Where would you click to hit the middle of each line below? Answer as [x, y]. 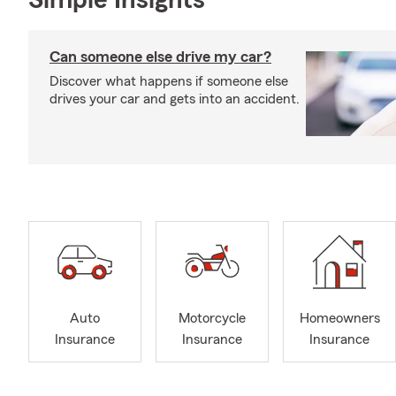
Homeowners [339, 319]
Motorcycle [212, 319]
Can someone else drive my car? [160, 57]
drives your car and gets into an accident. [175, 99]
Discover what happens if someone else [169, 81]
